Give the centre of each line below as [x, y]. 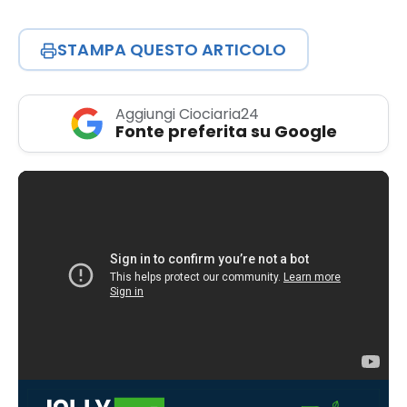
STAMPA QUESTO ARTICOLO [172, 50]
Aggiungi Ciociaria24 [187, 114]
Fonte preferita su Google [226, 132]
